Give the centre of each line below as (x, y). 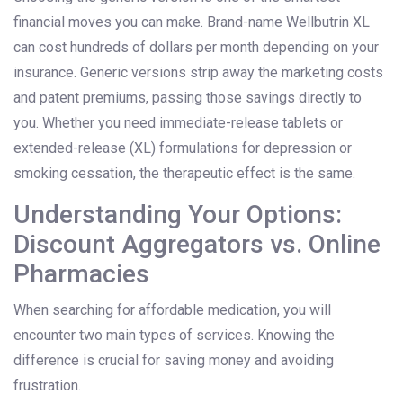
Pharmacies (81, 274)
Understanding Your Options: (178, 215)
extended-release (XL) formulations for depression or (183, 148)
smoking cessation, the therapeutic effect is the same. (184, 174)
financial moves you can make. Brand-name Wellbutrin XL (192, 22)
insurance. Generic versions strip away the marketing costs (198, 73)
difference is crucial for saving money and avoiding (174, 361)
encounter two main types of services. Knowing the (174, 336)
